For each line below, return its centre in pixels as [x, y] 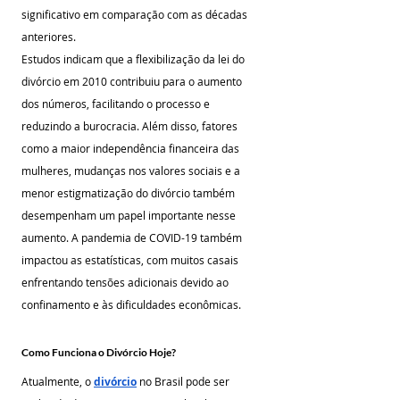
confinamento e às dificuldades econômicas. [131, 304]
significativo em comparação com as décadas [136, 14]
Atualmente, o [58, 381]
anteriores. [49, 37]
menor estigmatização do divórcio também [129, 193]
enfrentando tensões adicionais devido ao [126, 282]
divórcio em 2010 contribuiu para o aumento [133, 81]
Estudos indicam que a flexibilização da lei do [134, 59]
